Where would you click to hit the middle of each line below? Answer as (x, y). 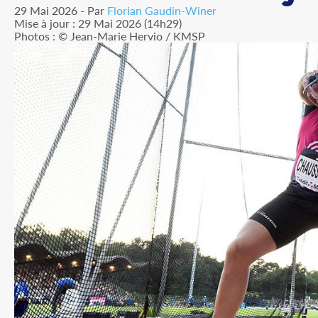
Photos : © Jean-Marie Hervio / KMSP (110, 36)
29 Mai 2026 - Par (61, 10)
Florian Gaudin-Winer (162, 10)
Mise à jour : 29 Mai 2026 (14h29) (98, 23)
